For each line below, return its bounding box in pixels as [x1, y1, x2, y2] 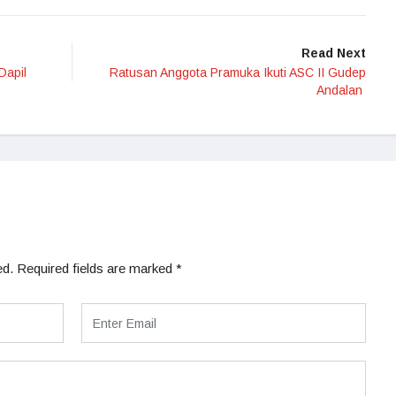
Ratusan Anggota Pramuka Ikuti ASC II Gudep [110, 65, 366, 80]
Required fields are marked [17, 261, 176, 276]
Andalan [316, 83, 366, 97]
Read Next [301, 46, 366, 60]
